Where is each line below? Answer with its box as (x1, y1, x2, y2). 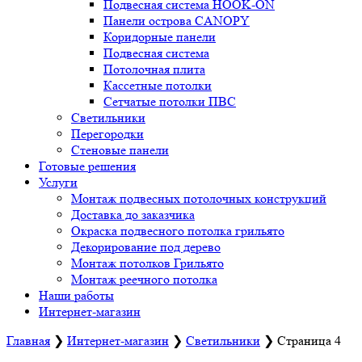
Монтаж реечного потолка (71, 271, 217, 287)
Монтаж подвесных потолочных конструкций (71, 191, 326, 206)
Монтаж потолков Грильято (71, 255, 224, 271)
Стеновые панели (71, 142, 169, 158)
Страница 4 (277, 333, 341, 348)
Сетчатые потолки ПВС (103, 94, 236, 109)
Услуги (39, 175, 78, 190)
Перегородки (71, 126, 144, 141)
